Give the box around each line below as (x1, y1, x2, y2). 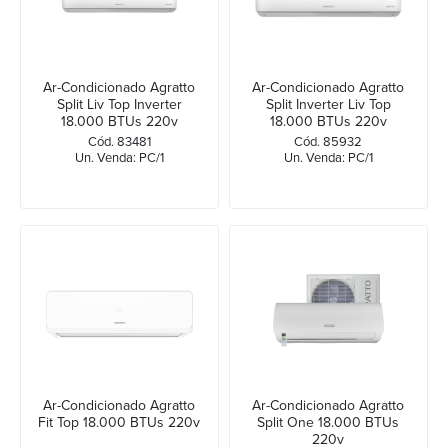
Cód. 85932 (294, 133, 363, 150)
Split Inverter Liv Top (265, 95, 391, 113)
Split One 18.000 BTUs (257, 414, 400, 432)
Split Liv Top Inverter (56, 95, 182, 113)
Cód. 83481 (87, 133, 151, 150)
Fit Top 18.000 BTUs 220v (38, 414, 201, 432)
